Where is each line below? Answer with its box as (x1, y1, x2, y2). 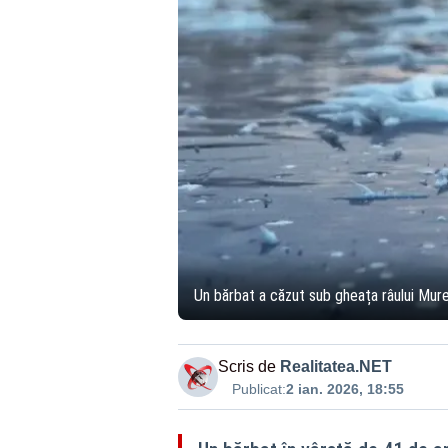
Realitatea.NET (279, 357, 392, 375)
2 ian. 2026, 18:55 (285, 380, 404, 397)
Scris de (217, 357, 276, 375)
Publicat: (231, 380, 286, 397)
